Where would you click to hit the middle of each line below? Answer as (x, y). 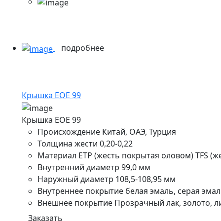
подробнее (84, 48)
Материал (57, 155)
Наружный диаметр (75, 179)
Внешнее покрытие (76, 203)
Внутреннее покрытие (80, 191)
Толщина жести (68, 143)
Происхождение (69, 131)
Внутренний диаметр (78, 167)
